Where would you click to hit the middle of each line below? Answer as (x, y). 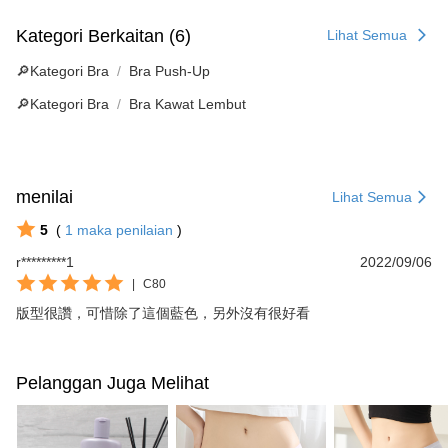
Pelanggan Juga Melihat (112, 383)
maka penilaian (125, 230)
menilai (44, 197)
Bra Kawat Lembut (187, 104)
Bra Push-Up (169, 71)
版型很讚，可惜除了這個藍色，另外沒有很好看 (163, 314)
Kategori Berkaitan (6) (103, 35)
